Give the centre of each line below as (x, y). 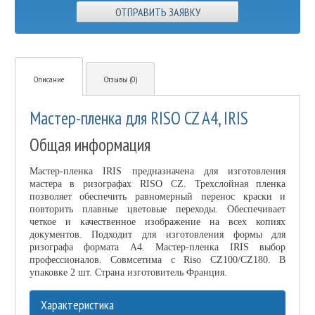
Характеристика (77, 305)
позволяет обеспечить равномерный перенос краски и (157, 197)
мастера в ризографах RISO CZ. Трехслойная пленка (157, 184)
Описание (49, 79)
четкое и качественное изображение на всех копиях (157, 222)
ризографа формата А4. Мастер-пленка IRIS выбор (157, 247)
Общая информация (90, 145)
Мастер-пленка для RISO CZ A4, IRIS (139, 118)
